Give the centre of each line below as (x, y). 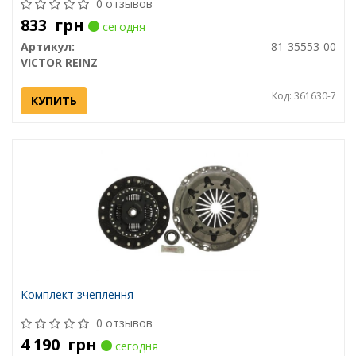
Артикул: (47, 47)
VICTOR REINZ (59, 63)
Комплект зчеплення (77, 295)
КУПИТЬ (54, 101)
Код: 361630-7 (304, 96)
